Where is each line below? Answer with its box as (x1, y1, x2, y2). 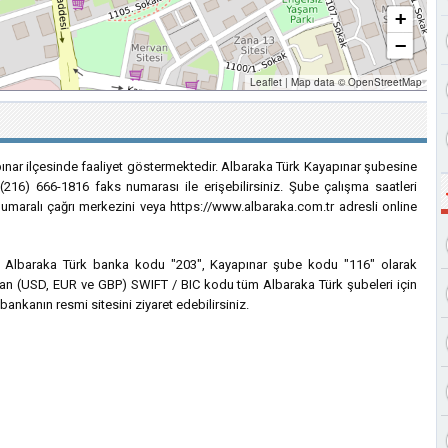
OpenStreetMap (348, 75, 422, 89)
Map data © (288, 75, 348, 89)
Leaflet (250, 75, 282, 89)
